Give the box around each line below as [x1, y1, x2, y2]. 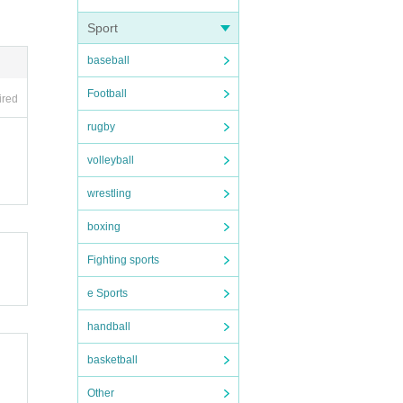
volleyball [87, 154, 134, 166]
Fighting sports [87, 254, 159, 266]
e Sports [87, 287, 128, 300]
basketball [87, 354, 138, 366]
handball [87, 320, 130, 333]
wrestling [87, 187, 131, 200]
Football [87, 87, 127, 100]
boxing [87, 220, 121, 233]
